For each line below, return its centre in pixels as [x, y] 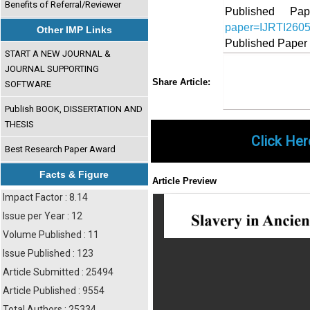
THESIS [20, 124]
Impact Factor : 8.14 [45, 197]
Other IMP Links [74, 30]
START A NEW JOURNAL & [58, 53]
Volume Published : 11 [51, 235]
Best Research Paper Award [61, 149]
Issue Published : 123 [48, 253]
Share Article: [181, 82]
